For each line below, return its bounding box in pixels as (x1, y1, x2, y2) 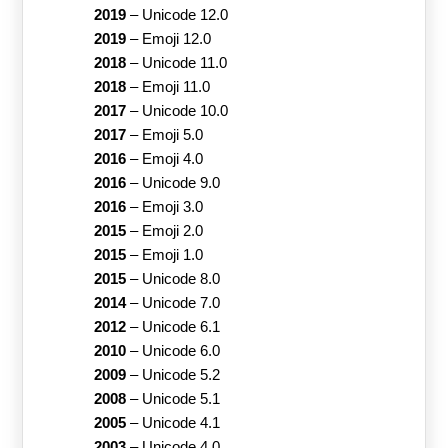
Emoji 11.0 (141, 78, 210, 95)
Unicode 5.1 (141, 390, 220, 407)
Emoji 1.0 (141, 246, 203, 263)
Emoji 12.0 (141, 30, 211, 47)
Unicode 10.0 (141, 102, 228, 119)
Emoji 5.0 (141, 126, 203, 143)
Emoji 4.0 (141, 150, 203, 167)
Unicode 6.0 (141, 342, 220, 359)
